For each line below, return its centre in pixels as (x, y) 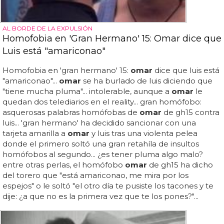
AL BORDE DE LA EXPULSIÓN (47, 28)
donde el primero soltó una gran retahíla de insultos (101, 143)
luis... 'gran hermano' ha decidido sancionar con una (99, 122)
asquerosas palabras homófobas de (71, 112)
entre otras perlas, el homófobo (64, 164)
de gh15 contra (190, 112)
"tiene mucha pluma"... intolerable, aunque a (87, 91)
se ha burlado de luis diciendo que (147, 80)
